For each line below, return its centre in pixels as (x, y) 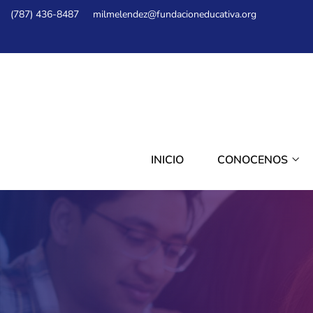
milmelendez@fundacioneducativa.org (175, 14)
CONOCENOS (254, 160)
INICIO (167, 160)
